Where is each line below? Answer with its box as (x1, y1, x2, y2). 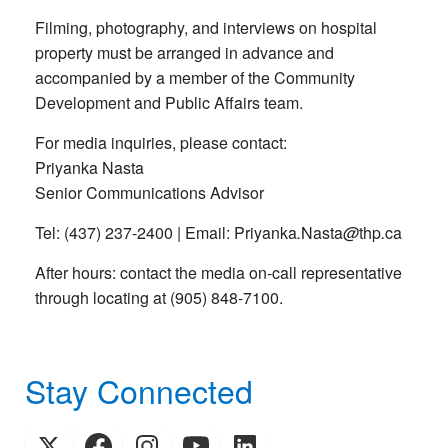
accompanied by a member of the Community (35, 65, 355, 89)
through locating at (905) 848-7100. (35, 285, 283, 309)
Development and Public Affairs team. (35, 90, 303, 114)
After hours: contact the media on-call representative (35, 260, 402, 284)
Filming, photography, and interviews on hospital (35, 15, 377, 39)
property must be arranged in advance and (35, 40, 334, 64)
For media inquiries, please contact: (35, 130, 287, 154)
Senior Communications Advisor (35, 180, 264, 204)
